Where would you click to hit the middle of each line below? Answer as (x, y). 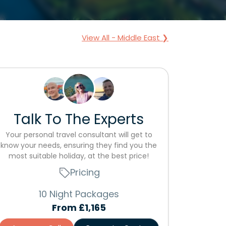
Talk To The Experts (79, 119)
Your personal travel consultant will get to (79, 135)
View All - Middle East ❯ (125, 38)
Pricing (85, 172)
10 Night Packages (79, 194)
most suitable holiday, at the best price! (79, 156)
